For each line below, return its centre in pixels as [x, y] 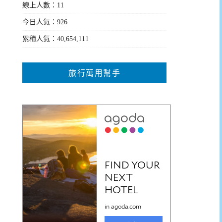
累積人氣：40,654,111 [56, 39]
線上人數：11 [43, 5]
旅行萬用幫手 [95, 73]
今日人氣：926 [45, 22]
